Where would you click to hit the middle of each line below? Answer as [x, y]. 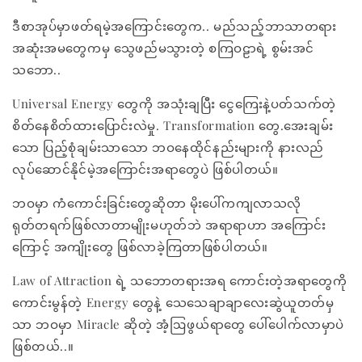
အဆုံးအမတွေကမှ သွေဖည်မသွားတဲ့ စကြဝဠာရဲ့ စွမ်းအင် [164, 48]
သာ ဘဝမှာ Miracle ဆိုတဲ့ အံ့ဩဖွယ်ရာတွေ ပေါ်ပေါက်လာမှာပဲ [178, 324]
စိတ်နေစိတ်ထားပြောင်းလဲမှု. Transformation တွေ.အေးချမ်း [173, 125]
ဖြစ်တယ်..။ [43, 346]
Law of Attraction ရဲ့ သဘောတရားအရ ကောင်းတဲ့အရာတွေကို [180, 280]
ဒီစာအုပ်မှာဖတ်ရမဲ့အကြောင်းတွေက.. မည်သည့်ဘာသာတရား [175, 26]
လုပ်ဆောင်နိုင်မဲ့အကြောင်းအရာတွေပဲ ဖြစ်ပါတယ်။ [145, 169]
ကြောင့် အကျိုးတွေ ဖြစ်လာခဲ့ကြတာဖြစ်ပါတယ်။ [142, 246]
